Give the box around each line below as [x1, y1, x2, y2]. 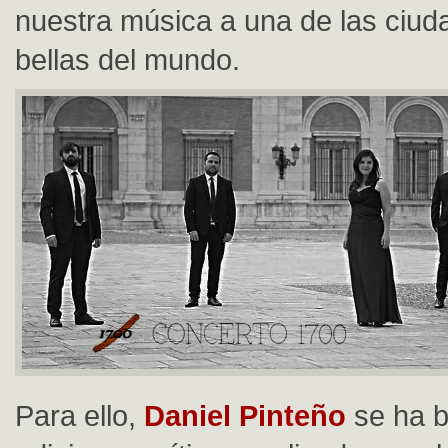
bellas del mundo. [15, 43, 240, 76]
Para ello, [15, 399, 136, 433]
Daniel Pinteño [136, 399, 346, 433]
